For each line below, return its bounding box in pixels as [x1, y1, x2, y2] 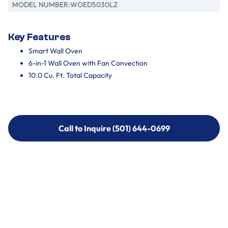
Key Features [8, 32, 70, 43]
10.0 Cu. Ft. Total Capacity [28, 71, 112, 80]
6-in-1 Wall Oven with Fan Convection [28, 59, 148, 68]
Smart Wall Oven [28, 46, 82, 55]
